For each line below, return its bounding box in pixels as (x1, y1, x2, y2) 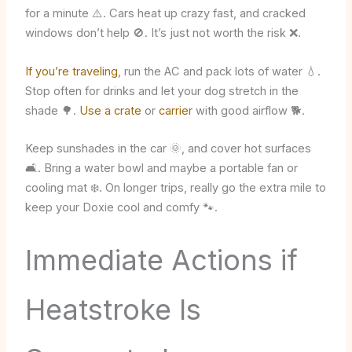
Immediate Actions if (24, 243, 298, 278)
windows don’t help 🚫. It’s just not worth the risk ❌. (24, 26, 301, 41)
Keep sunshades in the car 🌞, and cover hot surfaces (24, 141, 311, 156)
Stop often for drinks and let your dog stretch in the (24, 83, 299, 98)
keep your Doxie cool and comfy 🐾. (24, 200, 218, 215)
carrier (158, 103, 192, 118)
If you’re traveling (24, 64, 118, 79)
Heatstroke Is (24, 292, 201, 328)
